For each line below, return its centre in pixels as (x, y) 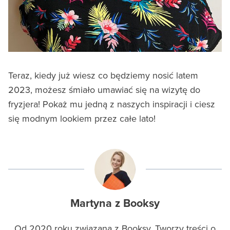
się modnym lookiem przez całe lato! (82, 118)
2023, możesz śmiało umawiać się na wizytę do (104, 89)
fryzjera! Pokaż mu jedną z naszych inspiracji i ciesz (112, 104)
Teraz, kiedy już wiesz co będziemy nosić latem (103, 75)
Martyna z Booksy (115, 203)
